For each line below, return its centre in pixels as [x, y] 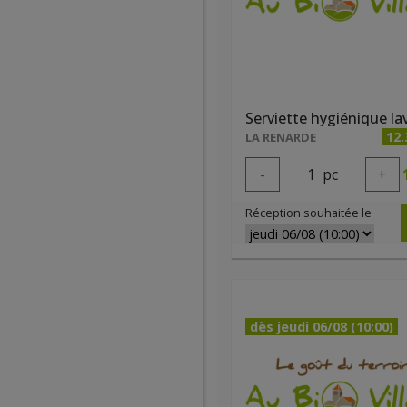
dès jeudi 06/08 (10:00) [322, 327]
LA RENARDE [281, 137]
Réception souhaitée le [308, 213]
